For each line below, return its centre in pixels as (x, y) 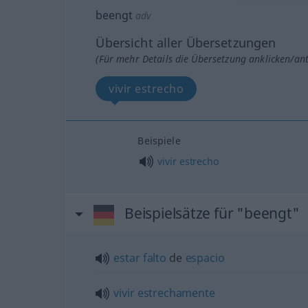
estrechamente (176, 293)
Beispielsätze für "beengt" (212, 213)
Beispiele (159, 140)
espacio (205, 258)
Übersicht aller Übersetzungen (186, 42)
